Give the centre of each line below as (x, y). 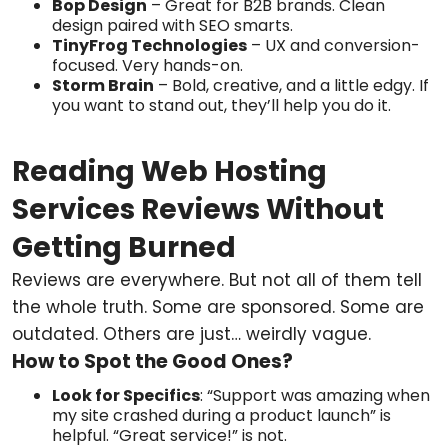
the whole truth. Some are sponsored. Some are (218, 307)
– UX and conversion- (333, 45)
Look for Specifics (126, 395)
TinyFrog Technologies (149, 45)
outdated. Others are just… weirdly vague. (191, 334)
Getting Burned (124, 247)
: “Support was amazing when (315, 395)
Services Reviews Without (198, 209)
